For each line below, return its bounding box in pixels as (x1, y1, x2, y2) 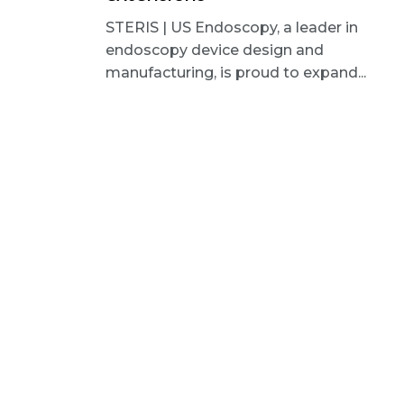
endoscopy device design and (106, 41, 324, 60)
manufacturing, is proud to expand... (106, 64, 366, 82)
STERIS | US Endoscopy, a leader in (106, 19, 358, 37)
